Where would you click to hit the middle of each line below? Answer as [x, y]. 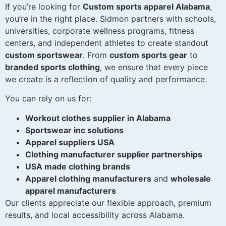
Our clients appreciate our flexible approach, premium [108, 203]
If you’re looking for [44, 6]
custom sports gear [148, 55]
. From [96, 55]
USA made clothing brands [78, 166]
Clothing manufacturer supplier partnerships [114, 154]
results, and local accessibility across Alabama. [95, 215]
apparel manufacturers [71, 190]
